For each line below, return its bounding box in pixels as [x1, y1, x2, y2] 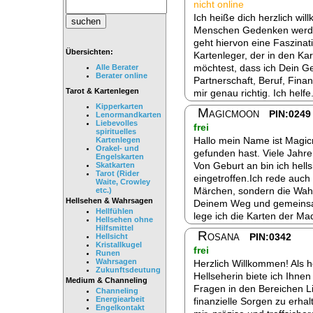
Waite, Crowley [96, 177, 150, 187]
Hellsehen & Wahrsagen [66, 196, 153, 205]
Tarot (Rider [96, 169, 139, 178]
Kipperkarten [96, 102, 143, 111]
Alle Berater [96, 63, 138, 72]
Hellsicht [96, 232, 128, 241]
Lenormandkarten [96, 110, 161, 119]
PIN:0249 [269, 108, 311, 120]
